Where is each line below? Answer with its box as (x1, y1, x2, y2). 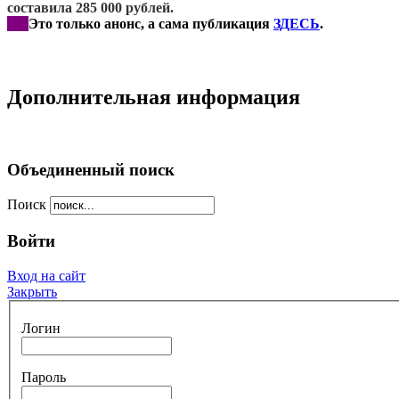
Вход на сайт (7, 267, 85, 283)
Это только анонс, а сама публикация (28, 16, 273, 32)
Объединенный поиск (7, 159, 175, 179)
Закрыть (7, 283, 57, 299)
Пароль (21, 370, 66, 386)
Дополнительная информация (7, 85, 300, 109)
